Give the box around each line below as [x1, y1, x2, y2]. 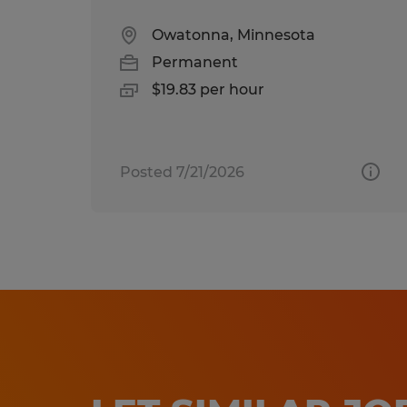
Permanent [152, 53, 238, 71]
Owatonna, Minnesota [152, 25, 315, 44]
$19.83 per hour [152, 80, 264, 98]
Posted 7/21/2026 [120, 163, 244, 181]
